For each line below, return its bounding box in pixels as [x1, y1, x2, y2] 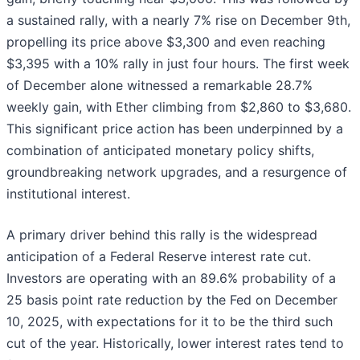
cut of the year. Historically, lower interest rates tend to [6, 335, 344, 352]
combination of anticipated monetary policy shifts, [6, 142, 314, 159]
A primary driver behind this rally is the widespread [6, 227, 317, 243]
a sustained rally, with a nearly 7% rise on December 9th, [6, 12, 350, 29]
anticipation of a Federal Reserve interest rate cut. [6, 248, 311, 265]
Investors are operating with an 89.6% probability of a [6, 270, 336, 287]
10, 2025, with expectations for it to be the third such [6, 313, 333, 330]
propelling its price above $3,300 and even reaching [6, 34, 325, 51]
